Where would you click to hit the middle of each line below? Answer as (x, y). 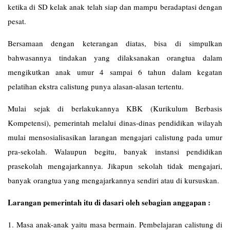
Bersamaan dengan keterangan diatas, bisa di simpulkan (115, 43)
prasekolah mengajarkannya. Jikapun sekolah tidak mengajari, (115, 166)
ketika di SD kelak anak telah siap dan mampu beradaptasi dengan (115, 7)
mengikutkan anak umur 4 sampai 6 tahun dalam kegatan (115, 72)
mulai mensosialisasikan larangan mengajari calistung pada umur (115, 137)
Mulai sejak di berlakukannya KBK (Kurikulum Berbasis (115, 108)
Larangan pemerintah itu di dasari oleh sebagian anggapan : (109, 202)
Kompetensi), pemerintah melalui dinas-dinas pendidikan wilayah (115, 123)
